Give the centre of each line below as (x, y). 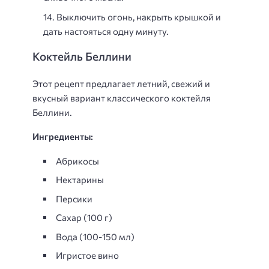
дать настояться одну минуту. (106, 31)
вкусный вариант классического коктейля (122, 98)
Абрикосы (77, 161)
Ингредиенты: (63, 136)
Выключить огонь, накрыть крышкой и (139, 17)
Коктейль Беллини (82, 56)
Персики (74, 198)
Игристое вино (87, 255)
